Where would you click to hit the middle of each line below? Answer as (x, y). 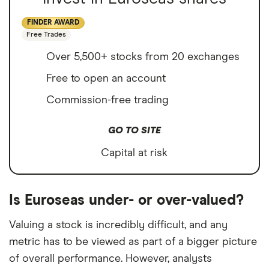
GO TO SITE (134, 131)
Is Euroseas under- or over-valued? (126, 201)
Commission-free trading (107, 101)
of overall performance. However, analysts (110, 259)
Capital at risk (134, 153)
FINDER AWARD (53, 23)
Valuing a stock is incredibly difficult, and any (118, 225)
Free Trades (46, 35)
